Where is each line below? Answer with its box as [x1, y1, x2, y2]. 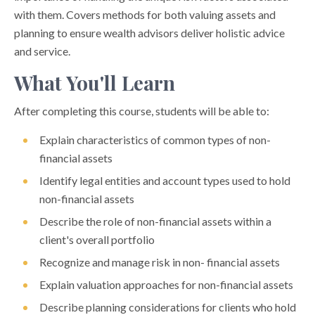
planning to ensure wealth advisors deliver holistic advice [14, 26, 285, 39]
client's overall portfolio [39, 233, 155, 246]
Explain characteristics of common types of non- [39, 133, 271, 146]
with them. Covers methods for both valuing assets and [14, 8, 276, 21]
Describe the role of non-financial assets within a [39, 214, 271, 228]
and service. [14, 44, 70, 58]
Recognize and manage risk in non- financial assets [39, 255, 280, 269]
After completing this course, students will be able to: [14, 104, 269, 117]
